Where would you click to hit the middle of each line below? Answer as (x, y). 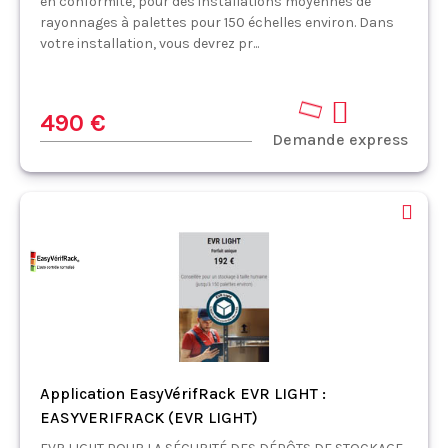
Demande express (340, 139)
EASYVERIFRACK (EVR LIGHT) (149, 417)
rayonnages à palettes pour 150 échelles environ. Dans (217, 22)
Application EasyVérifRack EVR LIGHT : (183, 393)
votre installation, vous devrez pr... (149, 43)
